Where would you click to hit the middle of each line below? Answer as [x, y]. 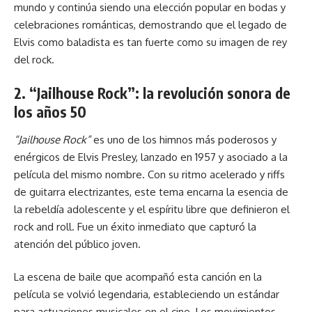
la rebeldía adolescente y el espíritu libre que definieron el [152, 209]
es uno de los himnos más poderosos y [184, 139]
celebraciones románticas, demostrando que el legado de [150, 24]
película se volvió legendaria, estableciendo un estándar [147, 294]
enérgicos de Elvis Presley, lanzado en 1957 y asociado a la [151, 157]
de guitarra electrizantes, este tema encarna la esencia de [151, 192]
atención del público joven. [77, 244]
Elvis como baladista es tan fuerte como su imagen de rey [150, 42]
